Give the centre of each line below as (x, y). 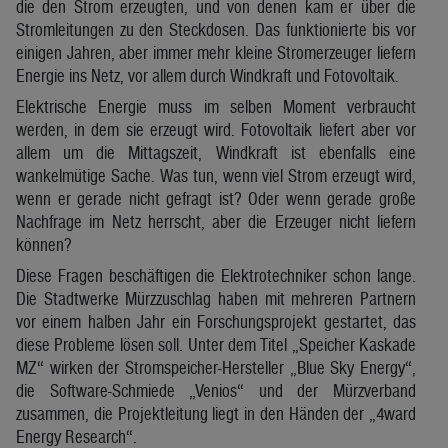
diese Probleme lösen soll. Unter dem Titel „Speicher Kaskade (216, 344)
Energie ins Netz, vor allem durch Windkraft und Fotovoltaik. (207, 75)
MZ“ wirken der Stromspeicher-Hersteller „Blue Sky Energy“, (216, 367)
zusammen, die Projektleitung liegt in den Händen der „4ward (216, 413)
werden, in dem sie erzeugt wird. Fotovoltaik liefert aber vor (216, 129)
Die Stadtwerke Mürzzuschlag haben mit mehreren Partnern (216, 298)
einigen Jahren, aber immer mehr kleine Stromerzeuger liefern (216, 52)
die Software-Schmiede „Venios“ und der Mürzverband (216, 390)
